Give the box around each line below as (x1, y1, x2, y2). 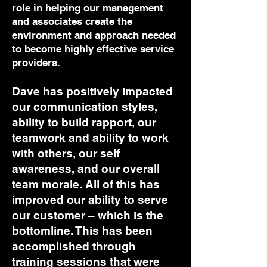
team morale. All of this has (12, 178, 160, 191)
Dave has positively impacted (12, 85, 173, 98)
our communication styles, (12, 100, 157, 113)
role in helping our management (12, 2, 163, 14)
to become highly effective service (12, 43, 174, 55)
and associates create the (12, 15, 132, 27)
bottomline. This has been (12, 224, 153, 237)
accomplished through (12, 240, 136, 253)
